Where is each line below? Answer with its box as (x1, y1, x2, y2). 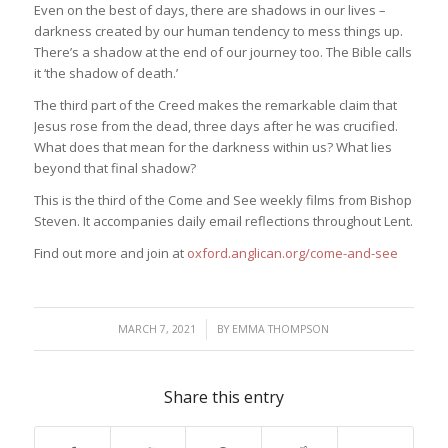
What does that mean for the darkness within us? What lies (33, 138, 392, 157)
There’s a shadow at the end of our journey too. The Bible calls (33, 43, 412, 62)
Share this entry (163, 386, 284, 409)
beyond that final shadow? (33, 159, 196, 178)
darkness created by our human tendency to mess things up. (33, 22, 403, 41)
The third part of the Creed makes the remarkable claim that (33, 96, 397, 115)
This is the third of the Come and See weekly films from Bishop (33, 191, 412, 210)
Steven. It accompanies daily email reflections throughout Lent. (33, 212, 413, 231)
